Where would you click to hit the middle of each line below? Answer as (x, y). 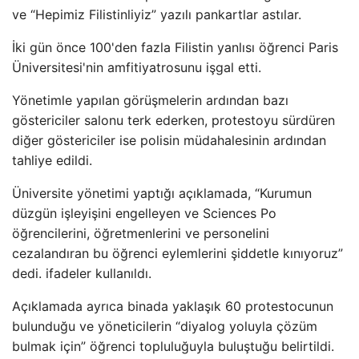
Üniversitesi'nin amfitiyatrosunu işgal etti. (137, 67)
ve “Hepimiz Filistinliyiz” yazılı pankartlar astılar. (157, 14)
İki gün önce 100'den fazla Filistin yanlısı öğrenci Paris (175, 47)
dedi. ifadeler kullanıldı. (82, 273)
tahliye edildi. (52, 160)
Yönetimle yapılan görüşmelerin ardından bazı (150, 100)
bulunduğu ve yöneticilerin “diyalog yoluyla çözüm (165, 326)
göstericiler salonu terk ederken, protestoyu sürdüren (173, 120)
